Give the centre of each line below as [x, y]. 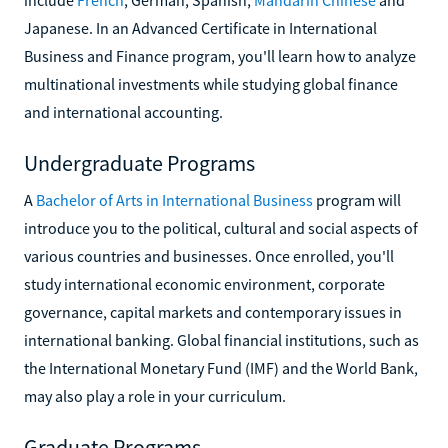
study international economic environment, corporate [204, 283]
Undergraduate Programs [139, 162]
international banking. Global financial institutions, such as [221, 339]
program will [357, 199]
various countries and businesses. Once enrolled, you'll [209, 255]
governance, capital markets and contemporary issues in [213, 311]
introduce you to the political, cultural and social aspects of [221, 227]
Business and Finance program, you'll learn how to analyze [220, 55]
